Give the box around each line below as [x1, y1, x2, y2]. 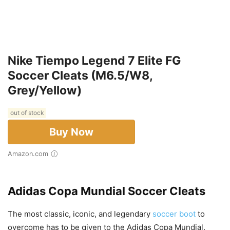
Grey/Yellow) [8, 83, 82, 98]
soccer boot [152, 209, 196, 219]
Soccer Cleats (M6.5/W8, [8, 68, 152, 83]
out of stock [9, 109, 45, 117]
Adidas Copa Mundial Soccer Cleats [8, 184, 205, 198]
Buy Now [49, 126, 93, 139]
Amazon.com [12, 150, 48, 158]
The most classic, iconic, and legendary [8, 209, 152, 219]
